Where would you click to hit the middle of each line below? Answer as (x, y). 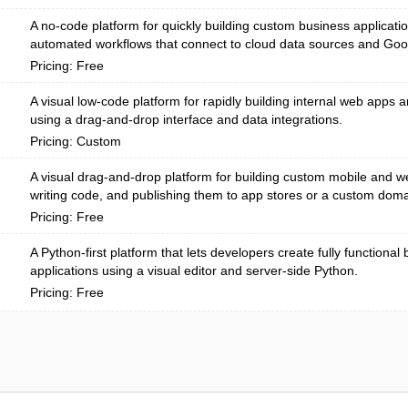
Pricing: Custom (76, 141)
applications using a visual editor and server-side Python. (194, 270)
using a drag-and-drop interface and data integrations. (186, 119)
